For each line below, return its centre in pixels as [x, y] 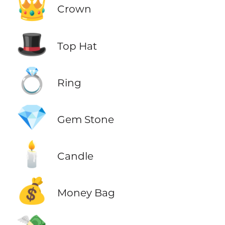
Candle [75, 156]
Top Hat [77, 46]
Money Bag [86, 192]
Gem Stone [85, 119]
